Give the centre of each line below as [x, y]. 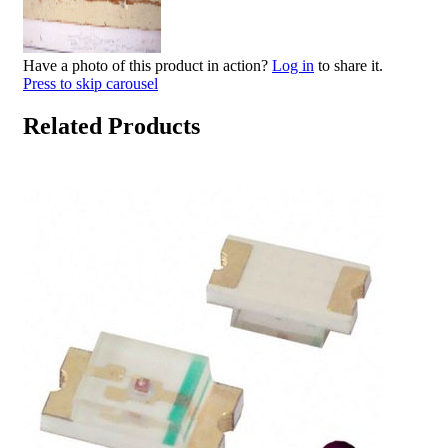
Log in [293, 65]
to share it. [348, 65]
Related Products [111, 125]
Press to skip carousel [90, 83]
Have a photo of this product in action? [147, 65]
